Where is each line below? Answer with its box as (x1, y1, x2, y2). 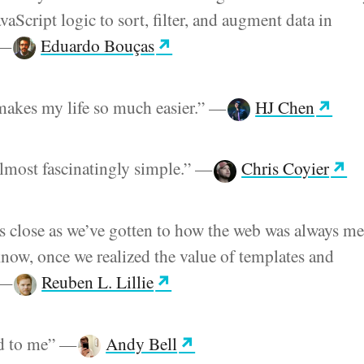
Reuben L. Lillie (41, 270, 154, 294)
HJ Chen (255, 94, 315, 119)
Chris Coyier (241, 156, 330, 180)
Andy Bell (106, 331, 178, 356)
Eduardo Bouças (41, 32, 155, 57)
